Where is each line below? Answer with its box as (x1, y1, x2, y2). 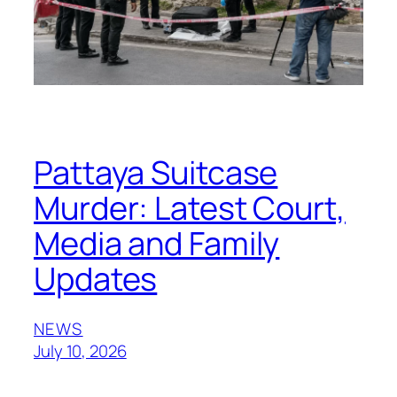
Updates (34, 257, 158, 301)
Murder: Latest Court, (34, 186, 346, 230)
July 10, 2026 (34, 339, 127, 363)
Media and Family (34, 222, 280, 266)
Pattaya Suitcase (34, 151, 278, 195)
